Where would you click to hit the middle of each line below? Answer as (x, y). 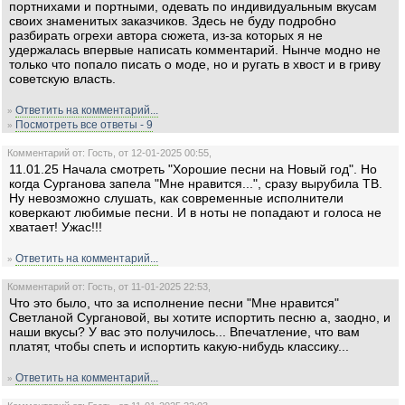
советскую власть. (62, 79)
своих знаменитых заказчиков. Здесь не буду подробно (173, 21)
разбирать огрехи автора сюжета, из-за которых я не (166, 35)
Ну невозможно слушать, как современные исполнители (176, 198)
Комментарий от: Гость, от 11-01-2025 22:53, (109, 287)
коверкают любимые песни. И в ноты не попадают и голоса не (195, 212)
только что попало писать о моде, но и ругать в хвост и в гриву (195, 64)
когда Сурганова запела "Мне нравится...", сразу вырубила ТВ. (196, 184)
